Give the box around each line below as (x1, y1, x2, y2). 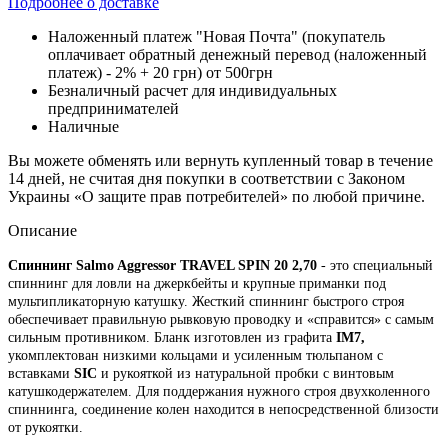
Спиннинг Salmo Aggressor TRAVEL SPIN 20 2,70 (8, 257, 317, 273)
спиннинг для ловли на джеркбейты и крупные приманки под (8, 275, 386, 291)
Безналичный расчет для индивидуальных (48, 81, 337, 99)
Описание (8, 221, 77, 239)
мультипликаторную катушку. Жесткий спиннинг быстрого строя (8, 293, 404, 309)
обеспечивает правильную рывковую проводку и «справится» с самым (8, 311, 434, 327)
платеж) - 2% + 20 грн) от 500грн (48, 63, 273, 81)
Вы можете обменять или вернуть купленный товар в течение (8, 151, 433, 169)
